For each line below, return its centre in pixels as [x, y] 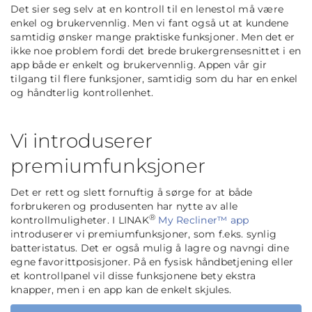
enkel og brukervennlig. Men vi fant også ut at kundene [150, 23]
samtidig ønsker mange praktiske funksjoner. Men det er [153, 37]
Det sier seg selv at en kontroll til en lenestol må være [147, 9]
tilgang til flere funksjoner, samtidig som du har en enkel [154, 79]
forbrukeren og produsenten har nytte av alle [124, 206]
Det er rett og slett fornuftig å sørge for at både [132, 193]
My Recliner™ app [204, 220]
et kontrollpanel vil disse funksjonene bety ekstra [133, 276]
